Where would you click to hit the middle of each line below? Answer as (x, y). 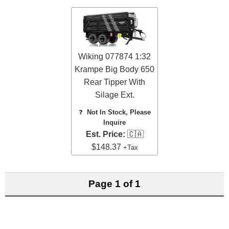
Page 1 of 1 (114, 184)
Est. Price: (105, 134)
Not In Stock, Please (119, 112)
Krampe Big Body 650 (114, 69)
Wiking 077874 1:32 (114, 56)
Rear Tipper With (114, 82)
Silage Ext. (114, 95)
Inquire (114, 122)
